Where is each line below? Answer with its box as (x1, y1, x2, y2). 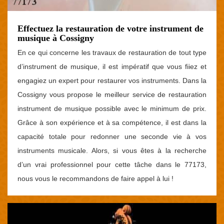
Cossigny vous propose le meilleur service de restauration (17, 90, 206, 98)
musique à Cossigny (17, 33, 94, 43)
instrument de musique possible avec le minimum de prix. (17, 104, 206, 112)
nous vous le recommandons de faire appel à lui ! (17, 174, 173, 182)
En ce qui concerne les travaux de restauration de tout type (17, 48, 206, 56)
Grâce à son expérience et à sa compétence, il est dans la (17, 118, 206, 126)
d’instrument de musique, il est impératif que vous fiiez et (17, 62, 206, 70)
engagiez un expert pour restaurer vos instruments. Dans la (17, 76, 206, 84)
